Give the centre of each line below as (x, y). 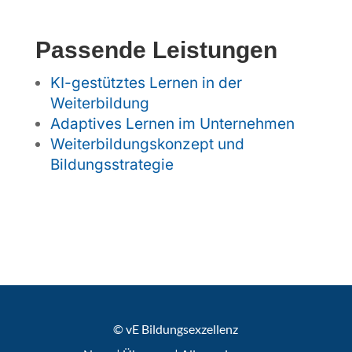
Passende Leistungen (156, 49)
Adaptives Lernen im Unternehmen (172, 124)
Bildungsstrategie (112, 165)
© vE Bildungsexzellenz (176, 329)
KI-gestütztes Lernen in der (146, 83)
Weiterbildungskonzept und (147, 145)
